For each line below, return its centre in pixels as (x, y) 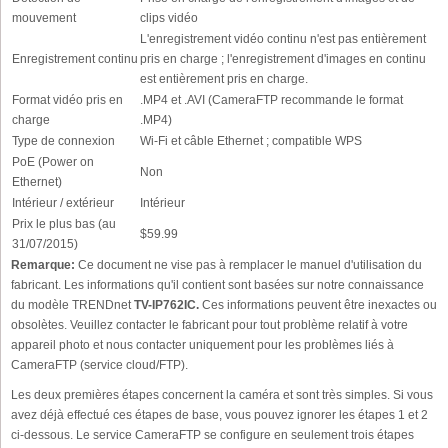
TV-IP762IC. (166, 305)
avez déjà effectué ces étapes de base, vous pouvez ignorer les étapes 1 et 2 (219, 415)
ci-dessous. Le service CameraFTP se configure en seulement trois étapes (212, 435)
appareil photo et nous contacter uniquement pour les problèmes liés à (202, 345)
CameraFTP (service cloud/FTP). (99, 365)
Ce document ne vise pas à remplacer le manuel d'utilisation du (248, 265)
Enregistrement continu (75, 59)
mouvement (44, 18)
